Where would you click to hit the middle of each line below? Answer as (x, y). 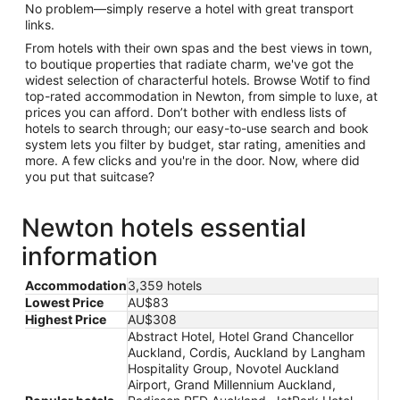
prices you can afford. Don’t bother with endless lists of (186, 112)
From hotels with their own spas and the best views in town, (199, 47)
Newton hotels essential (164, 227)
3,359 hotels (165, 285)
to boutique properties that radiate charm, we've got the (189, 63)
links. (40, 24)
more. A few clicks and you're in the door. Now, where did (192, 160)
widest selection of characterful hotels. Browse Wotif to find (198, 79)
